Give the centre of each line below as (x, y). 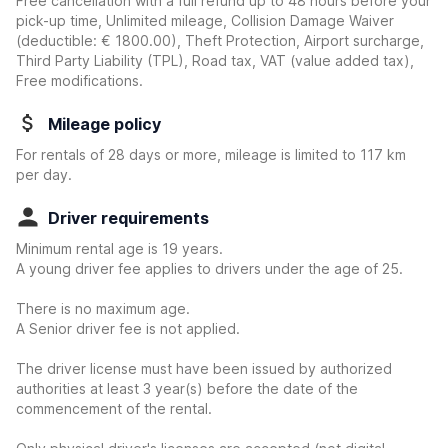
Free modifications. (79, 80)
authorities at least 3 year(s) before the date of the (187, 388)
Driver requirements (128, 218)
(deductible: (58, 40)
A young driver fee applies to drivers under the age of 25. (209, 268)
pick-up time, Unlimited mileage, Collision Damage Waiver (205, 20)
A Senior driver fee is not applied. (128, 328)
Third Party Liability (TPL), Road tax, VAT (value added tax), (215, 60)
